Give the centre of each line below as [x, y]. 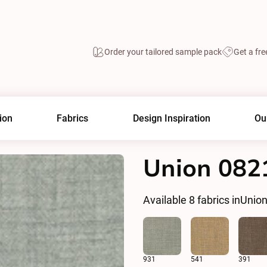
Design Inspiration [171, 118]
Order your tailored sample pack [163, 52]
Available [166, 200]
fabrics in [218, 200]
